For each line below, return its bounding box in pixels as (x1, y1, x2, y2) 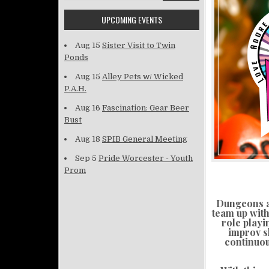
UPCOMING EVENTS (101, 13, 162, 26)
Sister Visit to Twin (102, 41, 175, 50)
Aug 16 (75, 103, 100, 112)
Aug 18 (75, 134, 100, 144)
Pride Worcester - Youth (98, 154, 193, 163)
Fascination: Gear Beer (102, 103, 189, 112)
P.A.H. (64, 84, 86, 93)
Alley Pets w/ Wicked (102, 72, 183, 81)
